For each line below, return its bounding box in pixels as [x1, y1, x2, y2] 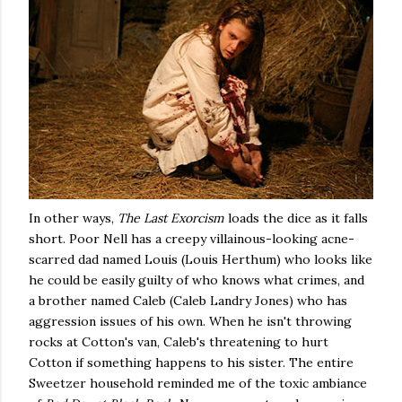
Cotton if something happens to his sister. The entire [29, 354, 354, 371]
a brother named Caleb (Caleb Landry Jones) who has [29, 293, 347, 309]
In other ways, [29, 210, 118, 226]
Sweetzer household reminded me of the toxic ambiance [29, 375, 367, 391]
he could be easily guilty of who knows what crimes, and [29, 272, 364, 288]
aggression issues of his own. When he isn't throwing [29, 313, 352, 329]
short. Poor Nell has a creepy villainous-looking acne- [29, 231, 354, 247]
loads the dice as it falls [224, 210, 368, 226]
